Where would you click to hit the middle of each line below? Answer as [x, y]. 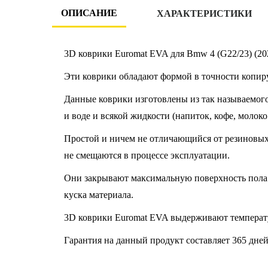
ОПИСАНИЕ [89, 13]
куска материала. [99, 195]
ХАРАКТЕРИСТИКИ [204, 13]
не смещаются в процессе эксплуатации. [147, 155]
